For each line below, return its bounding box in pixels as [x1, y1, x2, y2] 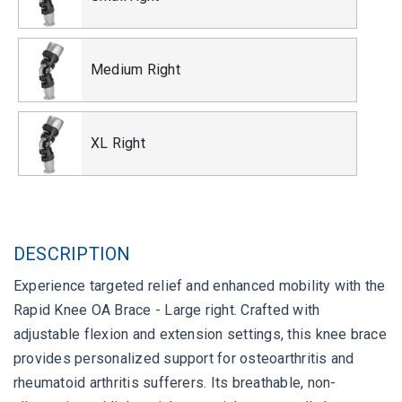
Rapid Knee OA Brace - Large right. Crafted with [13, 301, 320, 319]
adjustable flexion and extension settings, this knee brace [13, 326, 387, 344]
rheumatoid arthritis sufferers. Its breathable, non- [13, 374, 336, 392]
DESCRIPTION [13, 243, 131, 266]
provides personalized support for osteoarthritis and [13, 350, 354, 368]
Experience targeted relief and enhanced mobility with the [13, 277, 386, 295]
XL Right [91, 135, 145, 153]
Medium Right [91, 61, 180, 79]
